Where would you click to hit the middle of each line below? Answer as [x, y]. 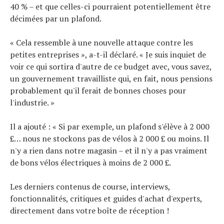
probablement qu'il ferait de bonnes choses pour [98, 90]
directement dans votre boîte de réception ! [89, 210]
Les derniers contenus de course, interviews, [90, 186]
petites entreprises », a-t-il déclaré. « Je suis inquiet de [108, 54]
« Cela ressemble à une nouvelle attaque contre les [101, 42]
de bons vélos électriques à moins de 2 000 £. [90, 162]
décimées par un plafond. [56, 18]
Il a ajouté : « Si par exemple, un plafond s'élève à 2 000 [110, 126]
